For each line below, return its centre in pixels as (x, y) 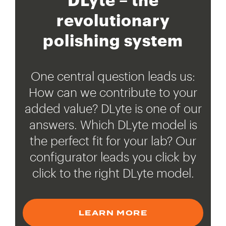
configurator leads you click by (113, 157)
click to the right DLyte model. (113, 173)
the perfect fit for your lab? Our (113, 141)
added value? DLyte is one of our (113, 108)
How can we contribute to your (113, 92)
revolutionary (113, 20)
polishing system (113, 40)
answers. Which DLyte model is (113, 125)
